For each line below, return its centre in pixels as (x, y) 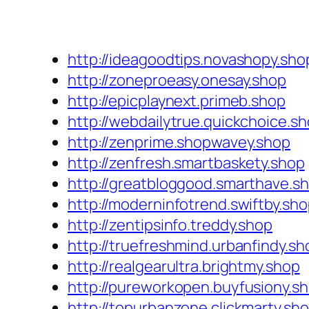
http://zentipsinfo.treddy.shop (170, 225)
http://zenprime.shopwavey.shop (179, 142)
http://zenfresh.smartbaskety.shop (186, 163)
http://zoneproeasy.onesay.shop (177, 80)
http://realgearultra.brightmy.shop (184, 267)
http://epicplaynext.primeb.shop (177, 101)
